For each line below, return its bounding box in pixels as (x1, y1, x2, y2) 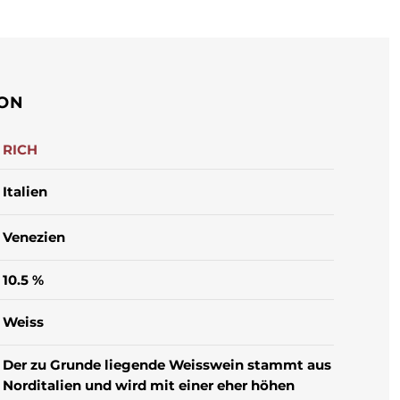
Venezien (3, 228, 66, 246)
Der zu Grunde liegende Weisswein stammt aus (3, 355, 332, 373)
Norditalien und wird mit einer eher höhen (3, 376, 296, 394)
